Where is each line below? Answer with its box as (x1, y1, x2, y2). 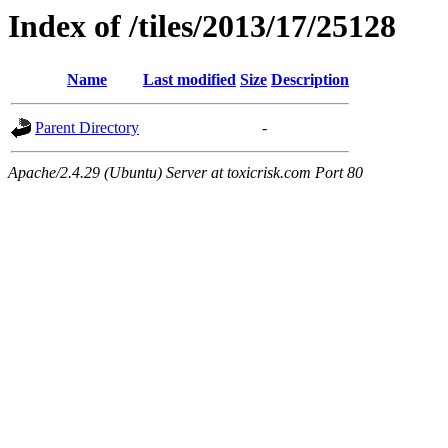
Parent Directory (35, 119, 139, 137)
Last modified (143, 71, 236, 89)
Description (271, 71, 349, 89)
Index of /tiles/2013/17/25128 (8, 8, 396, 44)
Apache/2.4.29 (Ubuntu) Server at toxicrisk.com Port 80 (8, 164, 363, 182)
